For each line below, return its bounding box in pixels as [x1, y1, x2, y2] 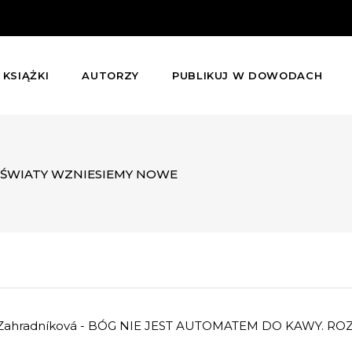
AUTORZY [82, 69, 139, 82]
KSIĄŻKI [2, 69, 49, 82]
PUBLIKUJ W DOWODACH [171, 69, 323, 82]
